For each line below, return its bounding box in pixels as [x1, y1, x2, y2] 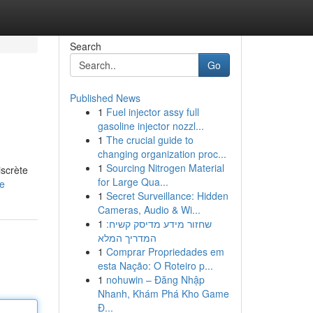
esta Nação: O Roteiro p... [97, 259, 213, 272]
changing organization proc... [97, 147, 226, 161]
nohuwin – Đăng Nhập [105, 272, 205, 286]
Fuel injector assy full [105, 105, 199, 119]
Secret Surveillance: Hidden [105, 189, 228, 203]
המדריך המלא [97, 231, 156, 245]
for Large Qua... [97, 175, 168, 189]
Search [69, 39, 101, 53]
